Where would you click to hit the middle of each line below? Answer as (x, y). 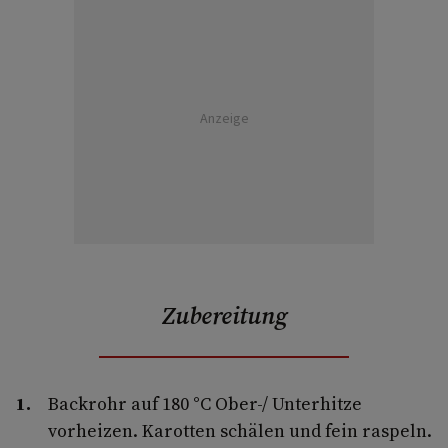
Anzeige (224, 118)
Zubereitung (224, 315)
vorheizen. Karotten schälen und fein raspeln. (240, 430)
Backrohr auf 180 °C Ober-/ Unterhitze (205, 403)
